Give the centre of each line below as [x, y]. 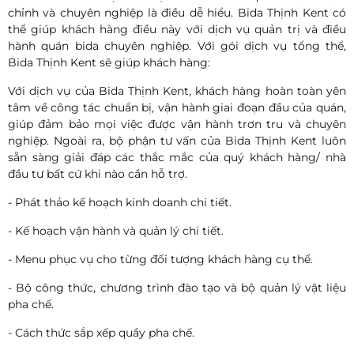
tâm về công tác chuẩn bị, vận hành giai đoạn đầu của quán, [177, 107]
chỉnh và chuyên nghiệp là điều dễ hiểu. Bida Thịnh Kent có [177, 12]
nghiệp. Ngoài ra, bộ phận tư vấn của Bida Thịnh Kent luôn [177, 140]
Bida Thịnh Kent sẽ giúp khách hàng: [109, 62]
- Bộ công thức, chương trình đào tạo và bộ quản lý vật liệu [177, 287]
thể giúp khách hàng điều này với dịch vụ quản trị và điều [177, 29]
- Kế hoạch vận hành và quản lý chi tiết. [116, 230]
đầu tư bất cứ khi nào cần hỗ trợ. [98, 173]
